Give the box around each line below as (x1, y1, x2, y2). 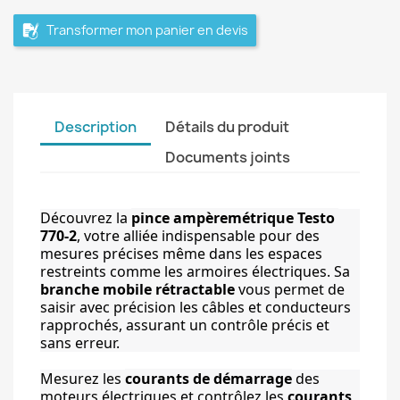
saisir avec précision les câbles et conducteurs (40, 297, 351, 317)
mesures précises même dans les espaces (40, 244, 322, 263)
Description (54, 117, 137, 137)
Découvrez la (40, 208, 131, 228)
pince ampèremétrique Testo (131, 208, 335, 228)
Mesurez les (40, 369, 125, 388)
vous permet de (235, 279, 345, 299)
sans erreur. (40, 333, 120, 353)
